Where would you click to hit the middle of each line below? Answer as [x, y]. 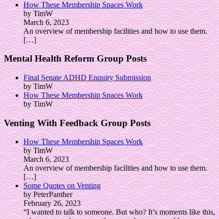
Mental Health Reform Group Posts [75, 59]
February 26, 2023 [52, 203]
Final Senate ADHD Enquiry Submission [87, 77]
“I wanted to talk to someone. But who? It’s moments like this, [119, 212]
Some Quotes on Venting [62, 186]
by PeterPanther [48, 195]
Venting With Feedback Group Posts [77, 123]
